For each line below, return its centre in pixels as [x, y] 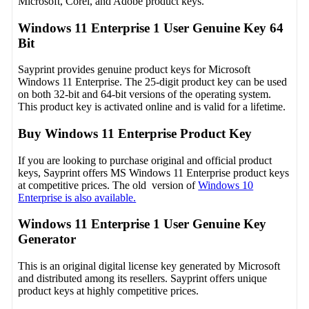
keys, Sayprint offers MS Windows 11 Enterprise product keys [154, 172]
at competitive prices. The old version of [108, 185]
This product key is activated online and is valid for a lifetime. [152, 107]
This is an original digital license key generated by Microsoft [149, 266]
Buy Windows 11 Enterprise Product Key [135, 134]
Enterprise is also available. [77, 197]
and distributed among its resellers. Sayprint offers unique [143, 279]
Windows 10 [226, 185]
